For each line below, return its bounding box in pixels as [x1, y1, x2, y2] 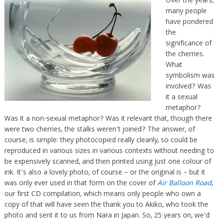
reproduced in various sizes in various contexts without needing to [4, 146, 214, 157]
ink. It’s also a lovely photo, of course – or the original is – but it [4, 167, 205, 179]
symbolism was [165, 70, 215, 82]
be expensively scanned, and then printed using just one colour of [4, 156, 211, 168]
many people [165, 6, 207, 18]
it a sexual [165, 92, 197, 104]
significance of [165, 38, 212, 50]
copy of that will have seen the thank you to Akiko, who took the [4, 199, 208, 211]
